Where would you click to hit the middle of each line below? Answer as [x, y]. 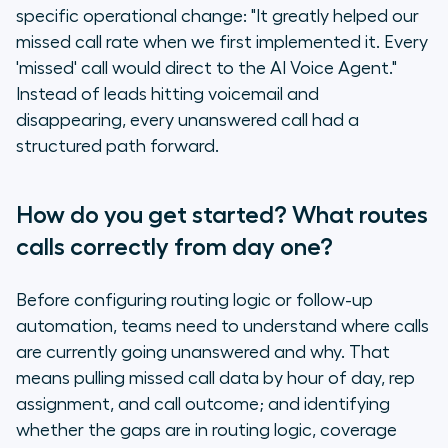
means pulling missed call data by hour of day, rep [215, 378]
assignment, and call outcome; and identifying [203, 404]
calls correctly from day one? [174, 247]
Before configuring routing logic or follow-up [194, 300]
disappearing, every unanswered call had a [187, 120]
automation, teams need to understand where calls [222, 326]
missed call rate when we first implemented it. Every [222, 42]
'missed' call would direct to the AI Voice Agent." [206, 68]
